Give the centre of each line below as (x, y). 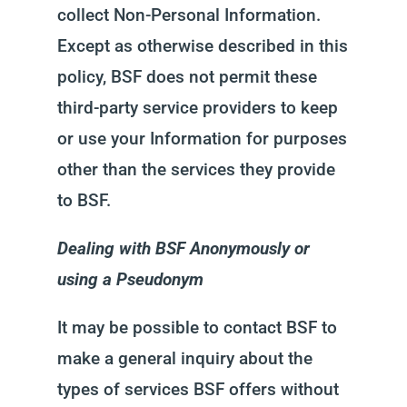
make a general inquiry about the (184, 358)
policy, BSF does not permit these (187, 77)
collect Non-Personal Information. (189, 15)
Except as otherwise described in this (202, 46)
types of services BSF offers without (198, 389)
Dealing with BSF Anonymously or (183, 248)
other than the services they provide (196, 169)
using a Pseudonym (130, 279)
